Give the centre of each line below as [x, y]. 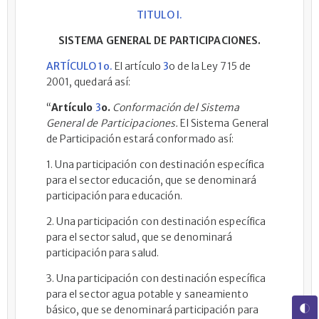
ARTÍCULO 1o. [79, 66]
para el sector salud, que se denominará [139, 237]
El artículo [138, 66]
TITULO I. [159, 15]
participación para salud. [103, 253]
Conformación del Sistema [176, 108]
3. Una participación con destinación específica [156, 278]
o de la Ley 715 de [210, 66]
